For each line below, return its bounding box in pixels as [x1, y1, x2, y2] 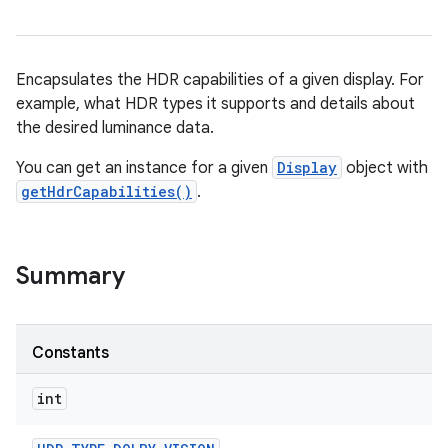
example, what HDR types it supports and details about [16, 94, 415, 114]
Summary [16, 261, 125, 291]
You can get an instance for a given [16, 158, 272, 178]
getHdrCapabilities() [21, 182, 192, 201]
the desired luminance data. [16, 118, 214, 138]
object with [342, 158, 428, 178]
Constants [32, 343, 109, 363]
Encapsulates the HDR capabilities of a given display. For [16, 70, 424, 90]
